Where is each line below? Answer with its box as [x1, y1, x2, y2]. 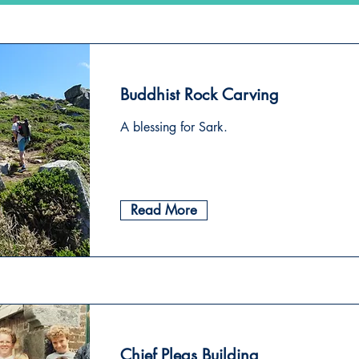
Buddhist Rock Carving [120, 84, 279, 105]
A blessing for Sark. [120, 119, 228, 135]
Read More [131, 201, 197, 219]
